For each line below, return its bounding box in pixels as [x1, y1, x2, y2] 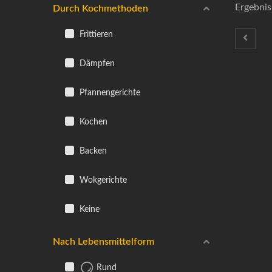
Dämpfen [77, 59, 115, 68]
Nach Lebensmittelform [53, 237, 154, 246]
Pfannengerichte [77, 88, 140, 97]
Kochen [77, 117, 107, 126]
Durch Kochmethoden [53, 4, 148, 13]
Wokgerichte [77, 175, 127, 185]
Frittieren [77, 30, 113, 39]
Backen [77, 146, 107, 155]
